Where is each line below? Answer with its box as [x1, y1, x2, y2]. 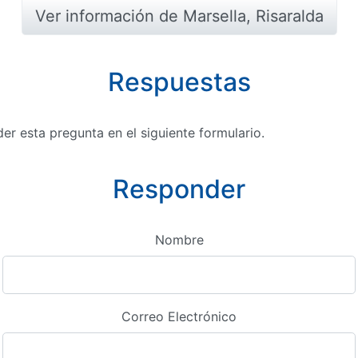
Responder [113, 173, 245, 205]
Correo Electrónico [121, 308, 237, 324]
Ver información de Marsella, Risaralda [34, 6, 324, 26]
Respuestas [107, 66, 251, 97]
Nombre [154, 232, 204, 248]
